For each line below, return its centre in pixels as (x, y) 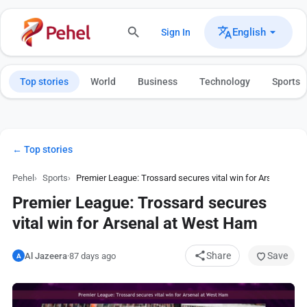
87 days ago (93, 256)
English (249, 32)
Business (158, 82)
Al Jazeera (46, 256)
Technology (225, 82)
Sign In (176, 32)
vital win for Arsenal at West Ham (135, 223)
